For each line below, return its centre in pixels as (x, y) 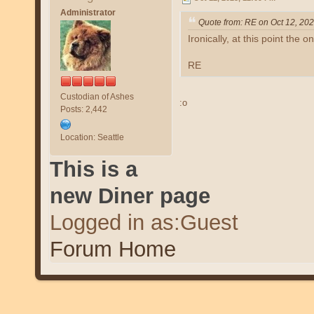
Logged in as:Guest (144, 222)
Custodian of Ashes (97, 96)
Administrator (88, 12)
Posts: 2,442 (83, 109)
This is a (93, 169)
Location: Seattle (92, 137)
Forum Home (112, 249)
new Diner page (130, 196)
